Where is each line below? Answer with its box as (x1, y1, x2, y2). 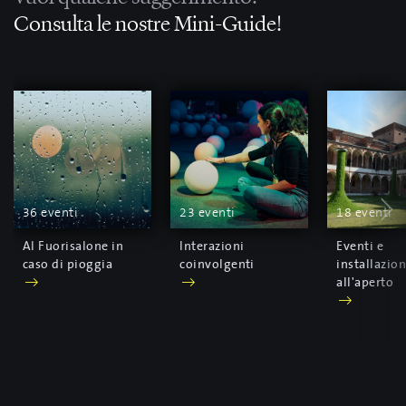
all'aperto (336, 275, 394, 290)
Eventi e (336, 238, 384, 254)
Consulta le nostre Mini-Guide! (14, 8, 282, 37)
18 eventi (336, 205, 392, 220)
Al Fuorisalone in (23, 238, 124, 254)
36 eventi (23, 205, 79, 220)
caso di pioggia (23, 256, 113, 272)
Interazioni (179, 238, 245, 254)
